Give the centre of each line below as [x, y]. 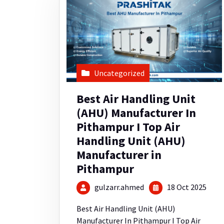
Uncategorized [119, 73]
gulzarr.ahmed [119, 187]
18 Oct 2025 [186, 187]
